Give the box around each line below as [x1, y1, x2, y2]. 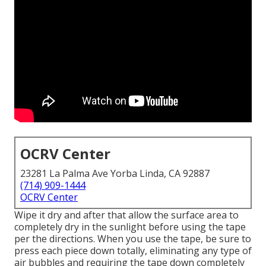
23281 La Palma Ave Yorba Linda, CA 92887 [20, 167, 210, 180]
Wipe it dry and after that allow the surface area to [14, 208, 239, 222]
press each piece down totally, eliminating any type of [14, 244, 252, 258]
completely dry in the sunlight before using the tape [14, 220, 246, 234]
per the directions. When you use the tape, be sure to [14, 232, 251, 246]
